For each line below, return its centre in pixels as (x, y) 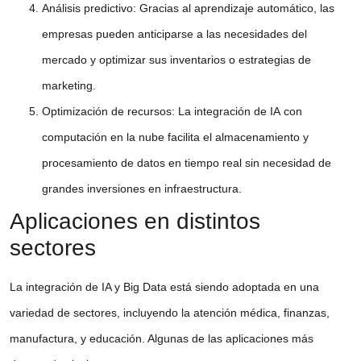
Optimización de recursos (107, 111)
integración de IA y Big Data (96, 286)
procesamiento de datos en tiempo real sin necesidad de (187, 162)
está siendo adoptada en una (243, 286)
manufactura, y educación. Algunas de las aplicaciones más (162, 338)
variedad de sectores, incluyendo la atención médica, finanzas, (170, 312)
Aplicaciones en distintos (135, 221)
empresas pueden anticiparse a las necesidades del (174, 33)
